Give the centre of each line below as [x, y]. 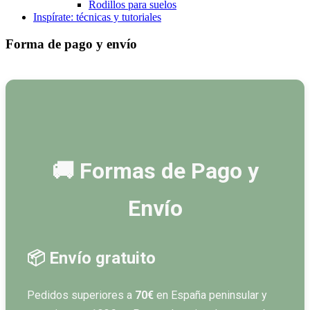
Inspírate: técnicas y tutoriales [97, 17]
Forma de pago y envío [71, 44]
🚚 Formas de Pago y [155, 171]
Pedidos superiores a [81, 295]
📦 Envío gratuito [91, 258]
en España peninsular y [210, 295]
